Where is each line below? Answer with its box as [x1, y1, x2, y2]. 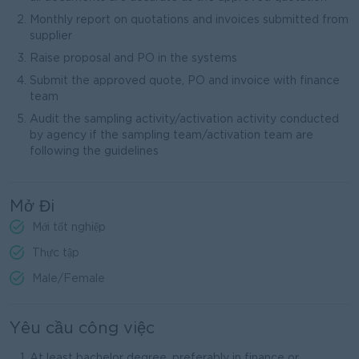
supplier [30, 31, 72, 41]
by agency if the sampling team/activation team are [30, 131, 313, 140]
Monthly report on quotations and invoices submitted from [30, 15, 349, 25]
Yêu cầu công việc [10, 321, 155, 336]
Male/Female [32, 274, 105, 284]
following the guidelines [30, 147, 159, 156]
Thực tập [32, 248, 79, 258]
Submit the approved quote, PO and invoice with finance [30, 76, 340, 86]
